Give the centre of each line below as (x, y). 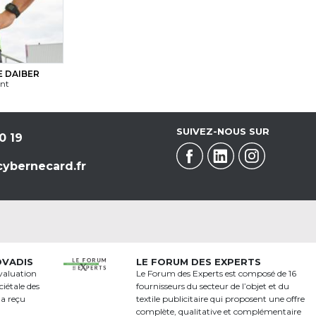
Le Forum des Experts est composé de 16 (216, 274)
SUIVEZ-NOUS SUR (223, 132)
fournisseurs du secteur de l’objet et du (212, 286)
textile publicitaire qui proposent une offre (220, 299)
